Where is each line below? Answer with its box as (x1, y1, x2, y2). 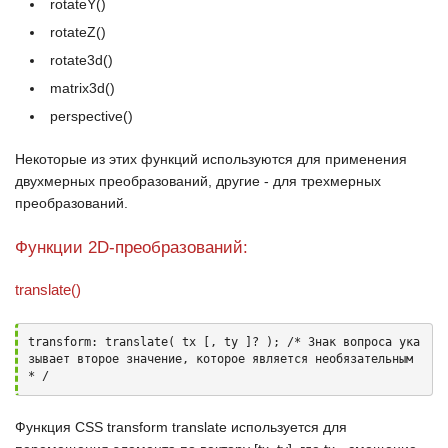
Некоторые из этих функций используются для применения (15, 151, 407, 167)
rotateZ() (50, 24, 106, 40)
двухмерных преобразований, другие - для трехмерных (15, 173, 381, 189)
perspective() (50, 108, 133, 124)
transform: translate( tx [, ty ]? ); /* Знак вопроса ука (28, 335, 420, 349)
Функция (15, 419, 75, 435)
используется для (227, 419, 347, 435)
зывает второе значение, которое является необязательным (28, 352, 413, 366)
